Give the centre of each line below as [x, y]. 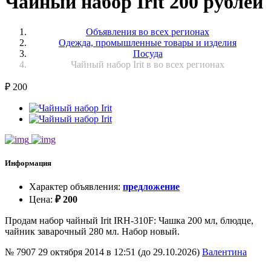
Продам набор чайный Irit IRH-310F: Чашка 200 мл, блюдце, [129, 221]
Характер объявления [73, 187]
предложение [151, 187]
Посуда [148, 53]
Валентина [224, 252]
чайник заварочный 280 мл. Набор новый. [92, 232]
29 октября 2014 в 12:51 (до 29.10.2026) [120, 252]
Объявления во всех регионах [148, 31]
